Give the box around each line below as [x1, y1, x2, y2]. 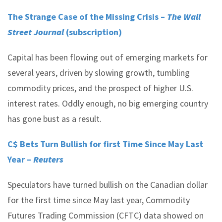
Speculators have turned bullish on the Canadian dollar [7, 179, 208, 190]
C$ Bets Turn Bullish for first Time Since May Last [7, 138, 203, 150]
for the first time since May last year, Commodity [7, 194, 190, 206]
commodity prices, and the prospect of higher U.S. [7, 82, 193, 94]
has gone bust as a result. [7, 113, 102, 124]
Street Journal [7, 26, 64, 38]
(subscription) [64, 26, 122, 38]
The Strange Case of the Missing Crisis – [7, 11, 167, 22]
